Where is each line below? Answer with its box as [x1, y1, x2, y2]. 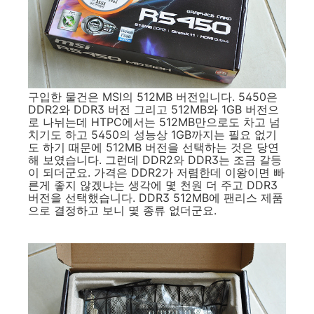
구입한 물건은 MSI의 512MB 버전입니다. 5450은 [28, 90, 278, 104]
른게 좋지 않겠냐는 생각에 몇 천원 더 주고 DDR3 [28, 178, 278, 193]
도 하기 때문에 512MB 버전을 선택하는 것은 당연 [28, 140, 279, 155]
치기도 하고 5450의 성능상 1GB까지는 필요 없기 [28, 128, 277, 142]
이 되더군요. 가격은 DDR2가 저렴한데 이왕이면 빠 [28, 165, 285, 180]
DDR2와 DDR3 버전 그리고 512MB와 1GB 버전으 [28, 102, 279, 117]
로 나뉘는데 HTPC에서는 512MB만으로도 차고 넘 [28, 115, 280, 130]
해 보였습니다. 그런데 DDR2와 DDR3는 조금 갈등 [28, 153, 282, 168]
